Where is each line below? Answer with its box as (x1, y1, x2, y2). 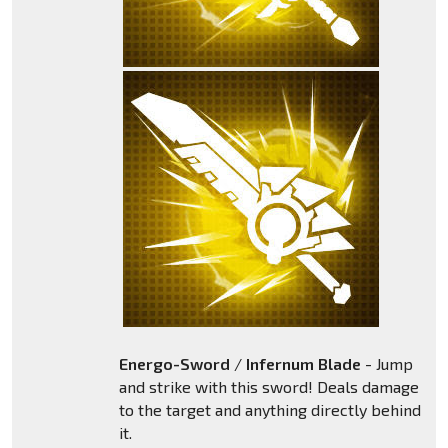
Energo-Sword (118, 354, 234, 374)
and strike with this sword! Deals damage (118, 377, 419, 397)
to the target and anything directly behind (118, 400, 421, 420)
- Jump (364, 354, 413, 374)
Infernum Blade (245, 354, 365, 374)
